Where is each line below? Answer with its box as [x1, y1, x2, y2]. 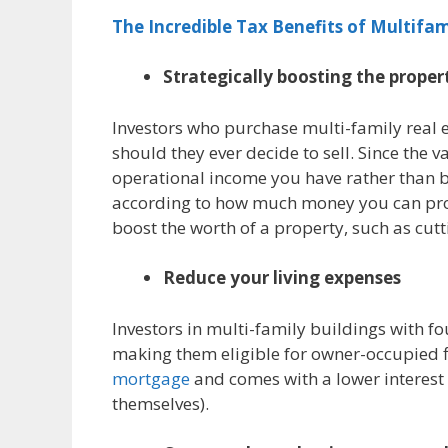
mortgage [112, 366, 190, 390]
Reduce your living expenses [163, 266, 401, 290]
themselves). [112, 391, 209, 415]
